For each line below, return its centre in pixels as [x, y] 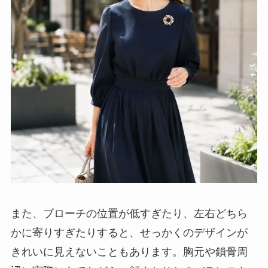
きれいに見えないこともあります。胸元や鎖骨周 [129, 252]
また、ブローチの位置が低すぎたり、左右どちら [129, 214]
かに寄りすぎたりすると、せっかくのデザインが [129, 233]
